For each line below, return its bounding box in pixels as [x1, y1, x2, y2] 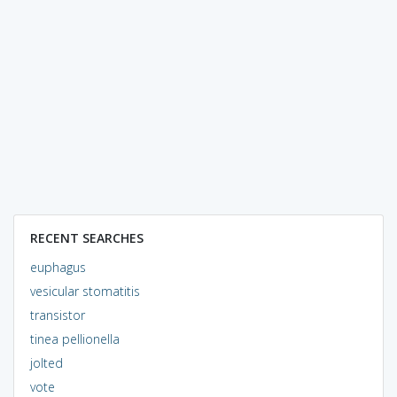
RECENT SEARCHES [29, 229, 144, 246]
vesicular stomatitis [29, 282, 140, 300]
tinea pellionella [29, 330, 120, 347]
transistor [29, 306, 85, 323]
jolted [29, 354, 63, 371]
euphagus [29, 258, 86, 276]
